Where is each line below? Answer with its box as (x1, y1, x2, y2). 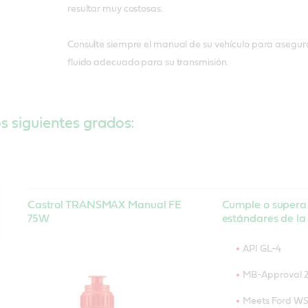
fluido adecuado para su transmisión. (67, 57, 229, 67)
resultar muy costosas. (67, 3, 163, 14)
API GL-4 (242, 243, 281, 254)
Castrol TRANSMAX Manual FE (27, 199, 182, 210)
